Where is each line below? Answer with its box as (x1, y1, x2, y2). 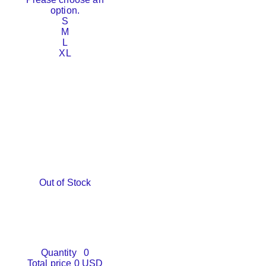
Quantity (40, 248, 77, 258)
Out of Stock (39, 178, 91, 188)
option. (50, 5, 80, 16)
